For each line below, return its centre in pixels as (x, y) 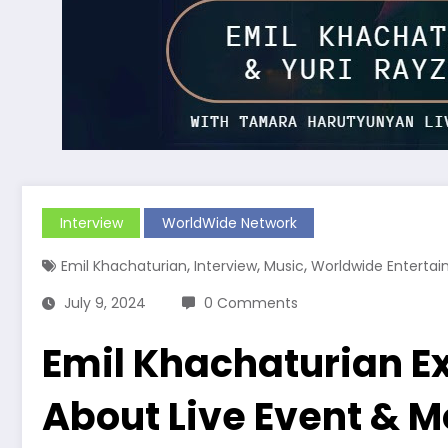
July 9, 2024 (105, 303)
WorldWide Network (229, 223)
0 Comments (251, 303)
